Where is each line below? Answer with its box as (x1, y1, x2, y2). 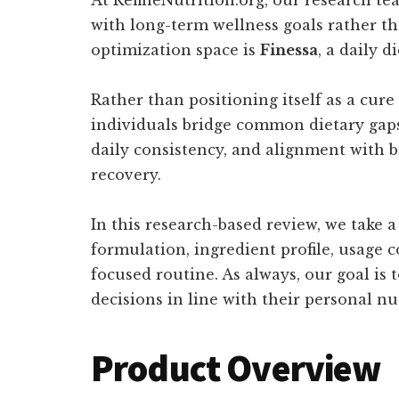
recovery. (91, 165, 161, 183)
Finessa (260, 40, 318, 59)
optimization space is (91, 40, 260, 59)
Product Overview (91, 344, 382, 391)
